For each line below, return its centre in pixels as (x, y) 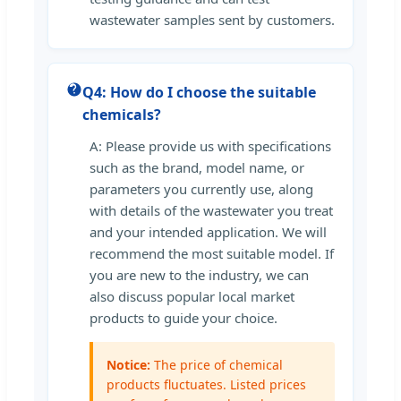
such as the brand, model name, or (197, 167)
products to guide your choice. (183, 317)
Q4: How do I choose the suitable (199, 92)
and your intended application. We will (208, 231)
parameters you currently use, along (201, 188)
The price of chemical (217, 364)
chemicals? (122, 114)
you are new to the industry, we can (199, 274)
